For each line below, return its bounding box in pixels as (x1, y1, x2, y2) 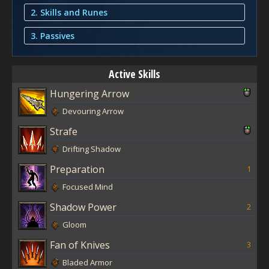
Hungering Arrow (50, 86, 129, 100)
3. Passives (31, 29, 74, 41)
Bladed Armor (62, 256, 112, 268)
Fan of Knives (50, 238, 110, 252)
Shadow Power (50, 200, 116, 214)
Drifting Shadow (62, 143, 121, 154)
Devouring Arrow (62, 105, 124, 116)
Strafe (50, 124, 77, 138)
